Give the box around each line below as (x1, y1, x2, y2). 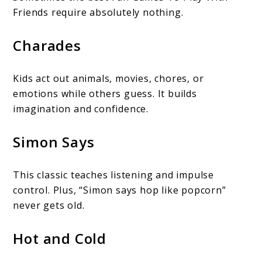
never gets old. (13, 199, 85, 212)
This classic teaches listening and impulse (13, 168, 215, 182)
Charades (13, 36, 81, 56)
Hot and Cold (13, 229, 107, 249)
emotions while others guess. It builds (13, 87, 197, 101)
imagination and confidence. (13, 102, 149, 116)
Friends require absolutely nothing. (13, 6, 184, 19)
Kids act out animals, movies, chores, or (13, 72, 204, 85)
